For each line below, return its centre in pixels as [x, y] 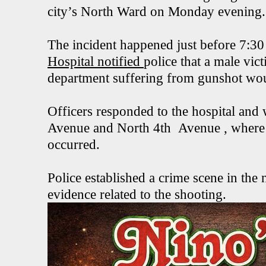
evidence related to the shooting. [139, 194]
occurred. [74, 144]
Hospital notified [96, 61]
